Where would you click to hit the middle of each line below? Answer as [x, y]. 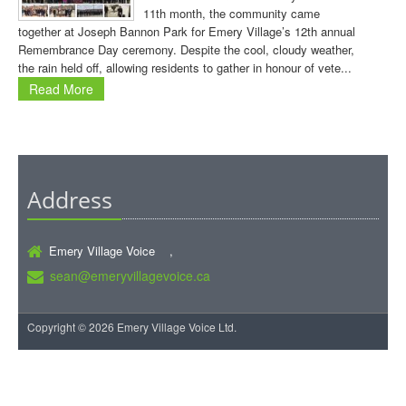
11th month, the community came [232, 13]
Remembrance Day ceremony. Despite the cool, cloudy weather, [186, 49]
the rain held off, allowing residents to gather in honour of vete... [185, 68]
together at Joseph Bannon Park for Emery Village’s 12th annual [187, 31]
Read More [61, 89]
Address [70, 200]
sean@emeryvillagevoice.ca [130, 275]
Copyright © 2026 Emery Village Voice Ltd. [132, 327]
